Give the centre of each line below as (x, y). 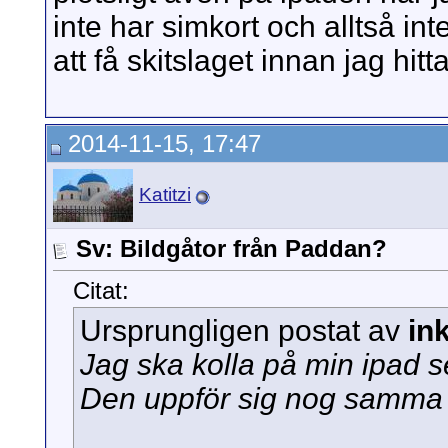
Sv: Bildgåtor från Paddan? (231, 248)
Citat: (101, 291)
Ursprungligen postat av (244, 331)
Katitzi (165, 194)
